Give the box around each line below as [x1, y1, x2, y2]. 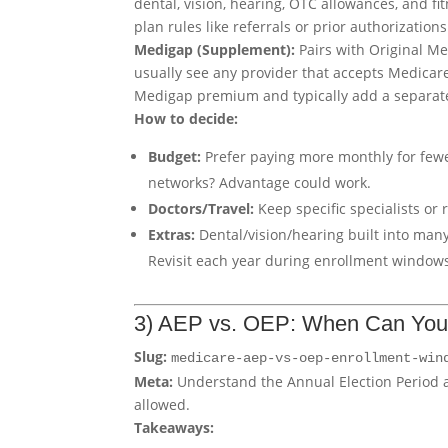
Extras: [148, 225, 196, 245]
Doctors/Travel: [148, 199, 255, 219]
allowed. [134, 395, 191, 415]
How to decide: [134, 109, 239, 129]
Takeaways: [134, 418, 215, 438]
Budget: [148, 147, 202, 167]
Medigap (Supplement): [134, 40, 296, 60]
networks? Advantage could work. [148, 173, 372, 193]
